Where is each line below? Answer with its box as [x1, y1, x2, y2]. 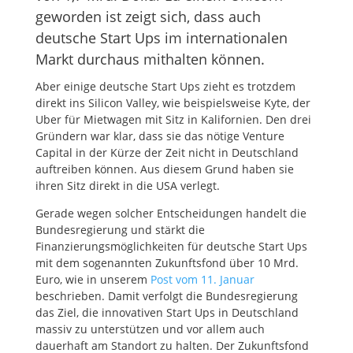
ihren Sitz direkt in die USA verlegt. [35, 178, 220, 193]
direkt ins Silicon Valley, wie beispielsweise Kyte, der [35, 95, 310, 110]
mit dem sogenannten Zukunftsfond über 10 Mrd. [35, 255, 299, 270]
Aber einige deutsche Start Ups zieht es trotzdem [35, 79, 295, 94]
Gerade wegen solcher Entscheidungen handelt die [35, 206, 307, 221]
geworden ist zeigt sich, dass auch [35, 7, 261, 26]
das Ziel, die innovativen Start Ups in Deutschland [35, 305, 299, 320]
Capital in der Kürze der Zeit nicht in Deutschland [35, 145, 299, 160]
